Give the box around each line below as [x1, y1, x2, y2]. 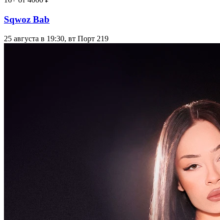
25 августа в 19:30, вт [4, 34, 76, 43]
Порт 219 [78, 34, 109, 43]
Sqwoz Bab [4, 14, 50, 25]
